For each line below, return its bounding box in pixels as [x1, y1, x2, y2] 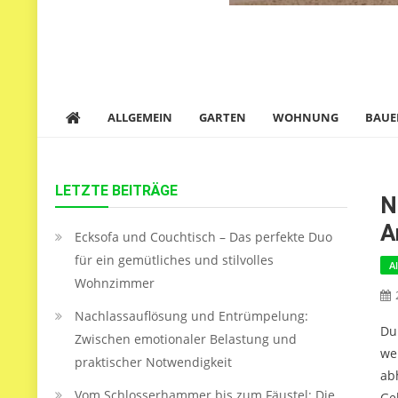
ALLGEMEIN [107, 109, 172, 125]
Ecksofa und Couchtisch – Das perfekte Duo [75, 228, 332, 245]
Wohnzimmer [75, 275, 155, 291]
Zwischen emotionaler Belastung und [75, 330, 297, 347]
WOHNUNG [273, 109, 338, 125]
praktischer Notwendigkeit [75, 354, 232, 370]
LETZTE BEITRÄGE [55, 182, 178, 199]
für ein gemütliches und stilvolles [75, 251, 274, 268]
